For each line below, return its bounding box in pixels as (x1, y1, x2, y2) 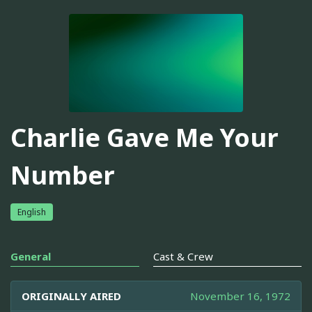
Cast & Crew (153, 249, 213, 263)
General (10, 249, 51, 263)
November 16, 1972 (190, 288, 290, 303)
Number (10, 158, 115, 193)
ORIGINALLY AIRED (22, 288, 121, 303)
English (17, 205, 46, 218)
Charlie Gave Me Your (10, 120, 279, 155)
